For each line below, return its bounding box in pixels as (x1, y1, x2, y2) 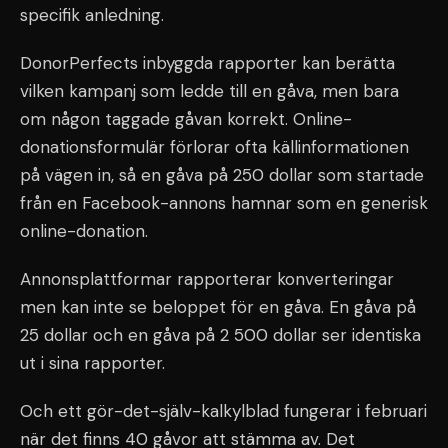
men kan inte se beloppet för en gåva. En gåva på (20, 296, 416, 318)
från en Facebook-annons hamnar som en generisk (20, 192, 428, 214)
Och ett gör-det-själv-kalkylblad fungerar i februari (20, 400, 427, 422)
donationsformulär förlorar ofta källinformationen (20, 136, 409, 158)
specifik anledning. (20, 4, 164, 26)
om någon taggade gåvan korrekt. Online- (20, 108, 352, 130)
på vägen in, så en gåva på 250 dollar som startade (20, 164, 424, 186)
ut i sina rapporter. (20, 352, 165, 374)
